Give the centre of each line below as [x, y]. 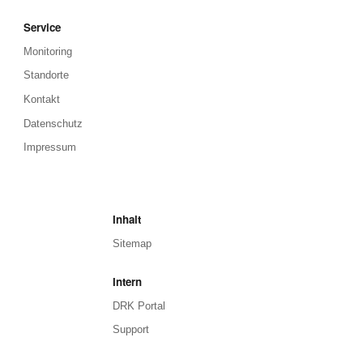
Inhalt [126, 220]
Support [130, 330]
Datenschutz [53, 123]
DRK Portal [139, 305]
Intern [127, 281]
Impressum [50, 147]
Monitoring [48, 51]
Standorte [47, 75]
